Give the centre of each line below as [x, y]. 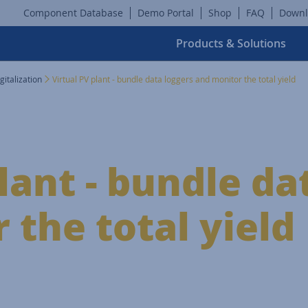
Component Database [73, 13]
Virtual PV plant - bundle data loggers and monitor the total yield [174, 79]
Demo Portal [166, 13]
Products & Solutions [231, 43]
